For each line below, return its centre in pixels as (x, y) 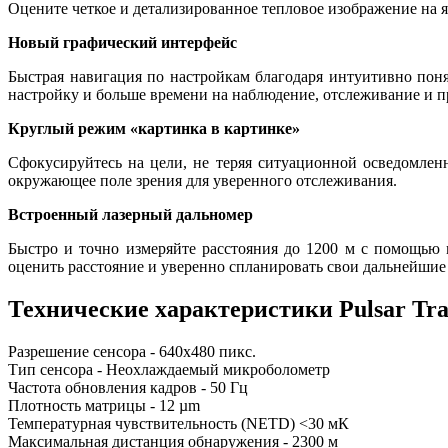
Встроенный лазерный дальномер (130, 214)
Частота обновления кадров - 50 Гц (128, 387)
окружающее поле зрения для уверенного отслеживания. (202, 180)
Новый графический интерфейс (122, 42)
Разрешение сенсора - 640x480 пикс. (132, 351)
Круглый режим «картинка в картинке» (154, 128)
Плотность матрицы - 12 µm (104, 405)
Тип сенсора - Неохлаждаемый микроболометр (169, 369)
